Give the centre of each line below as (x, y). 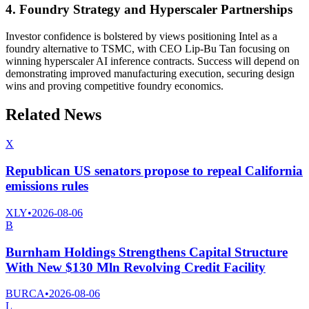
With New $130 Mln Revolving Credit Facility (136, 267)
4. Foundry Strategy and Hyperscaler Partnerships (149, 9)
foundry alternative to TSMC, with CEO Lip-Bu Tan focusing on (148, 48)
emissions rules (47, 186)
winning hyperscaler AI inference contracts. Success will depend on (152, 61)
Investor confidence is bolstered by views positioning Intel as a (141, 36)
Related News (53, 115)
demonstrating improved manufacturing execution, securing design (150, 73)
